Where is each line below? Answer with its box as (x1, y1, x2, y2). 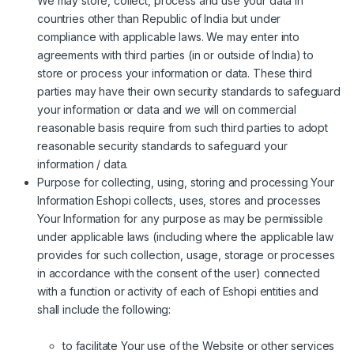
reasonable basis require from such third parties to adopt (37, 121, 329, 135)
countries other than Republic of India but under (37, 12, 281, 26)
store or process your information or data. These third (37, 66, 312, 81)
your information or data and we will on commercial (37, 103, 296, 117)
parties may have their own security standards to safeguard (37, 85, 341, 99)
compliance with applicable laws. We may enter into (37, 30, 299, 44)
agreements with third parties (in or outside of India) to (37, 48, 314, 62)
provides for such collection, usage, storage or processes (37, 248, 336, 262)
